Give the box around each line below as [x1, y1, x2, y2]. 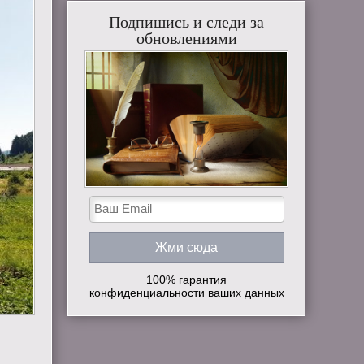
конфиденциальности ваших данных [89, 285, 284, 299]
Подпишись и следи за [109, 13, 265, 31]
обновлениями [136, 29, 237, 47]
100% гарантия [146, 272, 227, 286]
